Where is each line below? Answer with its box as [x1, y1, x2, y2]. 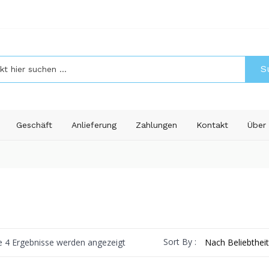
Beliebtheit [125, 250, 166, 262]
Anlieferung [71, 119, 116, 130]
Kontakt [196, 119, 228, 130]
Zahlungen [136, 119, 177, 130]
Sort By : [163, 236, 196, 247]
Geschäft [16, 119, 52, 130]
